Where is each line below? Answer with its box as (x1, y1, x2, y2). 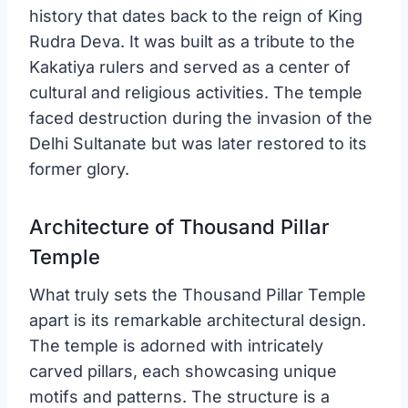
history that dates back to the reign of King (29, 5, 362, 25)
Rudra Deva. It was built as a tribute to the (29, 31, 355, 51)
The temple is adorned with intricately (29, 335, 323, 355)
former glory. (29, 158, 129, 178)
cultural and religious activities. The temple (29, 82, 362, 102)
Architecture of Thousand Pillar (29, 214, 330, 239)
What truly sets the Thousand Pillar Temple (29, 284, 366, 304)
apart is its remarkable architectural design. (29, 310, 366, 330)
